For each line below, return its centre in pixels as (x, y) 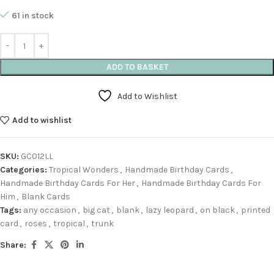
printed (256, 210)
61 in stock (33, 16)
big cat (96, 210)
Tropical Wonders (84, 170)
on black (217, 210)
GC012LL (37, 157)
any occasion (50, 210)
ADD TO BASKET (137, 67)
